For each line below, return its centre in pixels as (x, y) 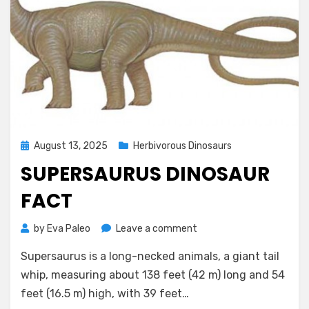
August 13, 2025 (71, 146)
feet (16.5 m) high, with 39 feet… (105, 293)
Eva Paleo (69, 229)
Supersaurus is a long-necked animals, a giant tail (150, 256)
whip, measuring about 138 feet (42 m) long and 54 (153, 275)
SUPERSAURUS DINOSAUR (145, 174)
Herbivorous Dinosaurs (182, 146)
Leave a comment (157, 229)
